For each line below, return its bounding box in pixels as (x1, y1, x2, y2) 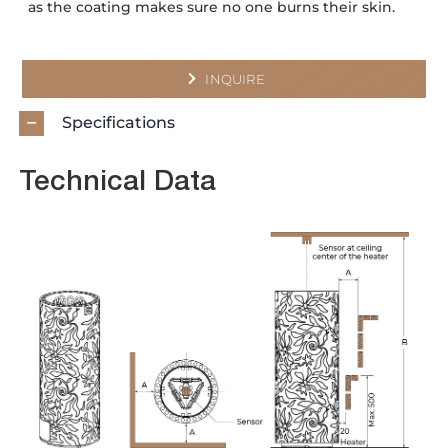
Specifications (62, 112, 176, 132)
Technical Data (19, 169, 217, 198)
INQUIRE (205, 70, 265, 87)
